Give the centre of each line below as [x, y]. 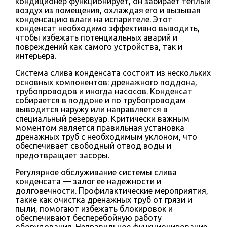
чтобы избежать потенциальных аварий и [96, 37]
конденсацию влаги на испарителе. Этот [94, 19]
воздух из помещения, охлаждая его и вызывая [108, 10]
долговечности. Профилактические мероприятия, [112, 190]
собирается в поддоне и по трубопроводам [101, 100]
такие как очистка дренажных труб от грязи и [104, 199]
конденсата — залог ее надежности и [88, 181]
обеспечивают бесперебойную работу [88, 218]
